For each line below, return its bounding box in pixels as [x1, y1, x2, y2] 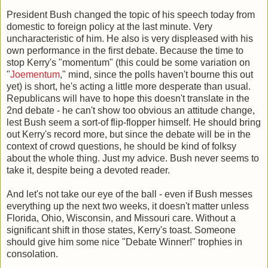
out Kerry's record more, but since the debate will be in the [7, 129, 251, 139]
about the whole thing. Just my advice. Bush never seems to [7, 153, 259, 163]
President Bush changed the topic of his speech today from [7, 9, 255, 20]
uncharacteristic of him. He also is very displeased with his [7, 33, 253, 44]
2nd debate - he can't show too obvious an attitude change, [7, 105, 255, 115]
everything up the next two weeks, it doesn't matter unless [7, 200, 249, 211]
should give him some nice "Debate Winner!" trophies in [7, 236, 242, 247]
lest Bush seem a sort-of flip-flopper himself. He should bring [7, 117, 261, 127]
